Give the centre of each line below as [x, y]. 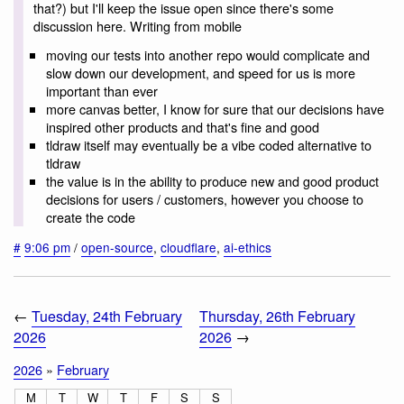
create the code [90, 216]
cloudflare [188, 247]
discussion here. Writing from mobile [137, 26]
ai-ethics [248, 247]
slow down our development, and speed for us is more [200, 72]
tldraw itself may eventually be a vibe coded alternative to [208, 144]
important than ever [101, 90]
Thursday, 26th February [278, 316]
